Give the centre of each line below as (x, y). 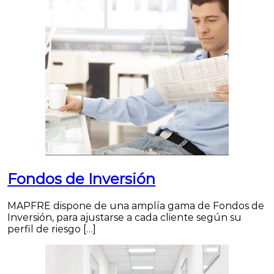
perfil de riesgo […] (52, 229)
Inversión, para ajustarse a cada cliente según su (125, 218)
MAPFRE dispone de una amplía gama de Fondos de (136, 206)
